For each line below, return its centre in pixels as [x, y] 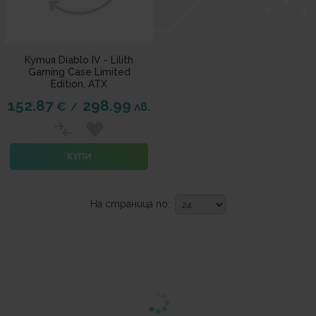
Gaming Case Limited [79, 72]
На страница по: [130, 204]
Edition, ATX [79, 84]
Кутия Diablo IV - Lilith [79, 60]
